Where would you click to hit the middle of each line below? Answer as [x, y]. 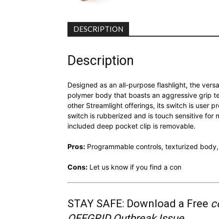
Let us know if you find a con [134, 167]
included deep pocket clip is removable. [131, 126]
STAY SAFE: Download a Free [139, 203]
